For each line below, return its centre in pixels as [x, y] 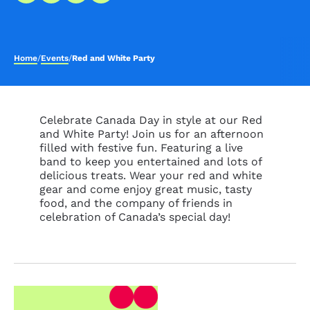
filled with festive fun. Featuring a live [141, 148]
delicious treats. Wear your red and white [151, 175]
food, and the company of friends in [136, 203]
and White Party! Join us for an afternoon [152, 134]
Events [55, 58]
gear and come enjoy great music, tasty [146, 189]
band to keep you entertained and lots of [151, 162]
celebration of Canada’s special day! [135, 217]
